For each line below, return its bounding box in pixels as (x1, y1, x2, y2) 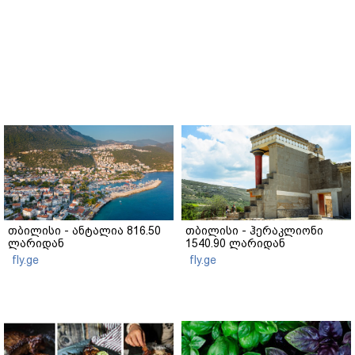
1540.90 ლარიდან (185, 237, 285, 250)
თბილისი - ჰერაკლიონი (185, 224, 323, 238)
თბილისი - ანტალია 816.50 (8, 224, 161, 238)
